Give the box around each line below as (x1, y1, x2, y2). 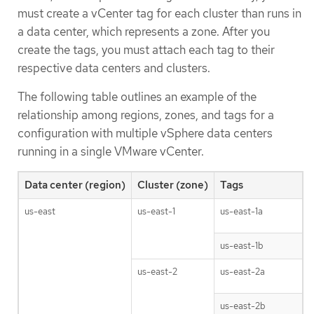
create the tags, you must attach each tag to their (18, 41, 275, 57)
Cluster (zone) (137, 178, 208, 193)
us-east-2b (220, 300, 266, 313)
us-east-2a (220, 266, 265, 278)
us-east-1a (220, 205, 263, 218)
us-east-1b (220, 240, 264, 252)
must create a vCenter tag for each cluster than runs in (18, 5, 301, 21)
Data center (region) (25, 178, 125, 193)
